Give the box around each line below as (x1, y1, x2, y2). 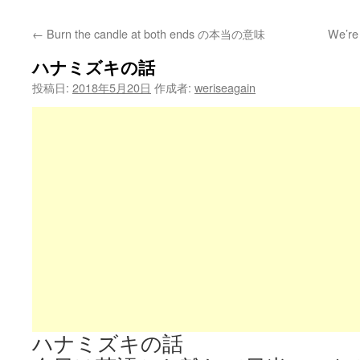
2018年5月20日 (72, 79, 151, 96)
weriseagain (194, 79, 256, 96)
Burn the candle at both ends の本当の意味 (43, 25, 265, 42)
